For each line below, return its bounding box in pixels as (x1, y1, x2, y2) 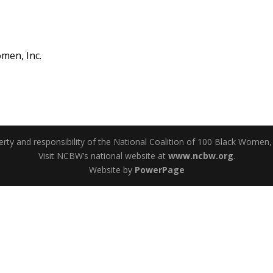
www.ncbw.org (168, 150, 233, 162)
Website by (88, 164, 135, 176)
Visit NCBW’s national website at (38, 150, 168, 162)
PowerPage (134, 164, 185, 176)
